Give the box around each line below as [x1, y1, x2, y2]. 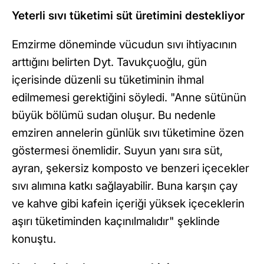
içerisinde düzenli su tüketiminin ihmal [12, 73, 204, 87]
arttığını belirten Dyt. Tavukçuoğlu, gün [12, 55, 207, 70]
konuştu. [12, 232, 56, 246]
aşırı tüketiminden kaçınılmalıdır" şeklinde [12, 214, 220, 229]
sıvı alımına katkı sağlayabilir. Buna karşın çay [12, 179, 237, 193]
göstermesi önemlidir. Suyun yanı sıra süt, [12, 144, 223, 158]
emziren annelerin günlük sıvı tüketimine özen [12, 126, 244, 140]
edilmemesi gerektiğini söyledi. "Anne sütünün [12, 91, 246, 105]
